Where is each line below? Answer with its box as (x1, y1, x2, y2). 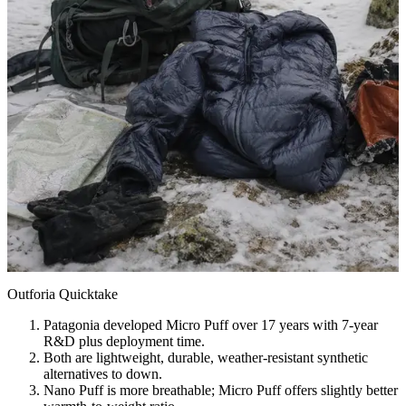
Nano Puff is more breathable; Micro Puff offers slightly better (43, 382, 398, 398)
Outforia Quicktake (7, 286, 118, 302)
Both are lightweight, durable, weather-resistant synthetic (43, 350, 368, 365)
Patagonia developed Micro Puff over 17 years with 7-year (43, 317, 378, 333)
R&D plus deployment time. (43, 333, 205, 349)
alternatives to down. (43, 366, 162, 382)
